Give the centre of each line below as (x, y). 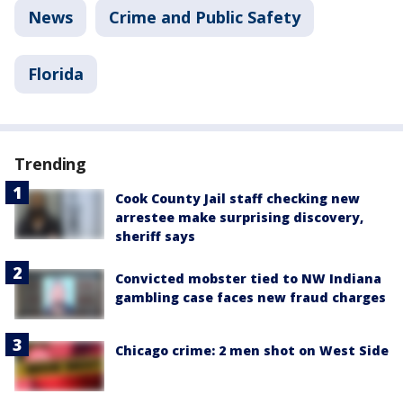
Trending (51, 163)
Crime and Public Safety (205, 17)
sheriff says (155, 236)
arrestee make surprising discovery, (239, 217)
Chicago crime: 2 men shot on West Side (252, 350)
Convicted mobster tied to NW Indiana (248, 278)
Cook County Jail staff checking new (237, 198)
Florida (56, 73)
